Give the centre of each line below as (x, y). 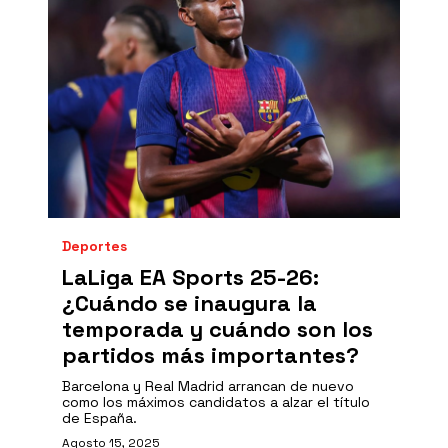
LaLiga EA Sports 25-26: (190, 277)
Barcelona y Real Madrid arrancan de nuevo (208, 386)
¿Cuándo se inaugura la (189, 303)
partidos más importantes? (210, 355)
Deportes (94, 246)
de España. (99, 418)
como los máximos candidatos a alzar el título (216, 402)
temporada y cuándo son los (217, 329)
